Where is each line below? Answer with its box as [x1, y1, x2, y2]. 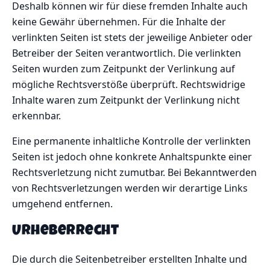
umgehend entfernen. [12, 197, 113, 211]
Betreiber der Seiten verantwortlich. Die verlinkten [12, 46, 241, 60]
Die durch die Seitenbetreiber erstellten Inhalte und [12, 252, 247, 266]
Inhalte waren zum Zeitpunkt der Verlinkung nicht [12, 93, 240, 107]
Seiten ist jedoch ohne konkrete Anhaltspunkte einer [12, 150, 252, 164]
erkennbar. [12, 109, 61, 123]
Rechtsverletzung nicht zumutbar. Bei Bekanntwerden [12, 166, 257, 180]
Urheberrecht [12, 224, 119, 239]
